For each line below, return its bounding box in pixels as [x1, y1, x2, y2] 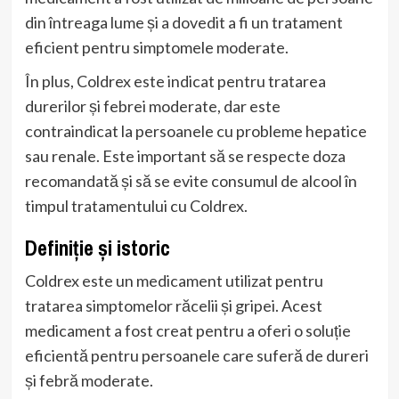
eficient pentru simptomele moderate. [24, 37, 289, 57]
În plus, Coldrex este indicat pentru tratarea [24, 70, 326, 91]
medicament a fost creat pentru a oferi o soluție [24, 320, 351, 340]
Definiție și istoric [24, 232, 170, 262]
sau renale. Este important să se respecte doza [24, 145, 346, 166]
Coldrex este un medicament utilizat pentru [24, 270, 323, 290]
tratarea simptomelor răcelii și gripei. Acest [24, 295, 322, 315]
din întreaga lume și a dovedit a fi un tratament [24, 12, 343, 32]
